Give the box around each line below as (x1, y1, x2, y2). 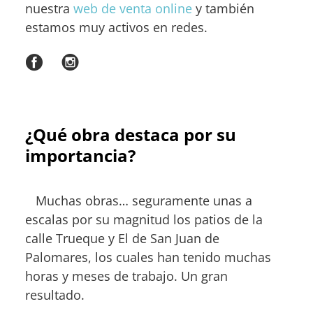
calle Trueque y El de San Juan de (25, 230, 219, 247)
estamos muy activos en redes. (25, 19, 208, 36)
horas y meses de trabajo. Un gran (25, 268, 228, 285)
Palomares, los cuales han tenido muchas (25, 249, 271, 266)
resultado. (25, 286, 85, 304)
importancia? (25, 144, 136, 168)
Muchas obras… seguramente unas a (25, 192, 252, 210)
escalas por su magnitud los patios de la (25, 211, 263, 228)
